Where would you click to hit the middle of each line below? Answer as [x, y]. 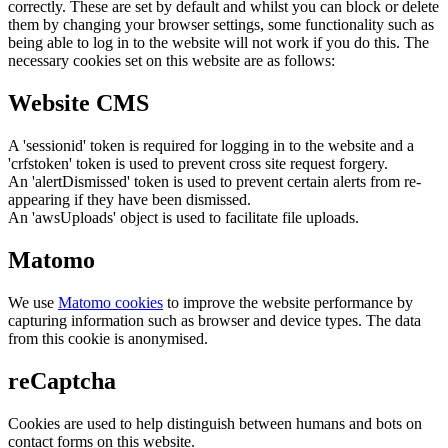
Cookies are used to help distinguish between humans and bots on [215, 423]
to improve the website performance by [288, 302]
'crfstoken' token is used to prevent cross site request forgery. [198, 164]
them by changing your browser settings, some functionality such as [221, 25]
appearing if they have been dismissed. [129, 200]
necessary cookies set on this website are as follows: [171, 61]
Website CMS [78, 103]
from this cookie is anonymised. [108, 338]
